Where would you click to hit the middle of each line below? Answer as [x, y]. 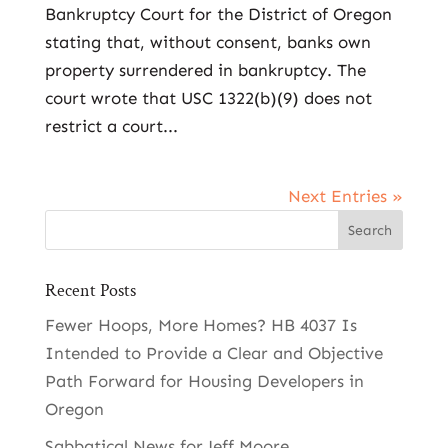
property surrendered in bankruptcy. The [205, 70]
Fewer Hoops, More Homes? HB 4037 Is [200, 325]
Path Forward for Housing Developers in [204, 381]
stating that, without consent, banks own [207, 42]
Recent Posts [90, 290]
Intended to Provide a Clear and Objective [213, 353]
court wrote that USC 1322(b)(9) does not [208, 98]
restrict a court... [111, 126]
